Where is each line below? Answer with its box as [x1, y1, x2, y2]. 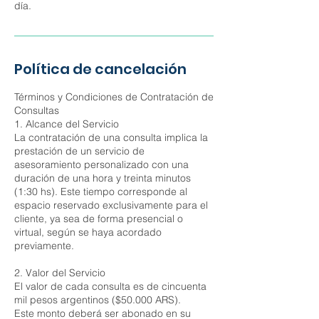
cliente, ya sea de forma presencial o [14, 212, 183, 225]
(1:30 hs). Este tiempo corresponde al [14, 185, 187, 198]
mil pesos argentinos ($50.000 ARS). [14, 293, 181, 306]
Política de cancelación [14, 59, 187, 79]
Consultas [14, 104, 59, 117]
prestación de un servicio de [14, 145, 145, 157]
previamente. [14, 239, 74, 252]
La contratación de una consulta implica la [14, 131, 208, 144]
